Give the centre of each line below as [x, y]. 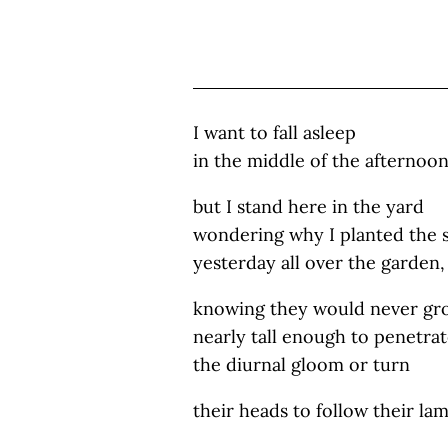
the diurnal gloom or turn [301, 364]
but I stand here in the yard [308, 206]
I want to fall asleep [274, 132]
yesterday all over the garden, [319, 262]
